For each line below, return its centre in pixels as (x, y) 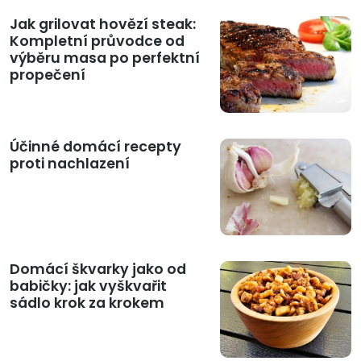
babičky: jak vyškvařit (88, 286)
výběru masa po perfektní (105, 58)
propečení (48, 75)
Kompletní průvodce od (97, 41)
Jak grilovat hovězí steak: (103, 25)
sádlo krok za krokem (87, 303)
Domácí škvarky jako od (98, 270)
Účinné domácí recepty (95, 147)
